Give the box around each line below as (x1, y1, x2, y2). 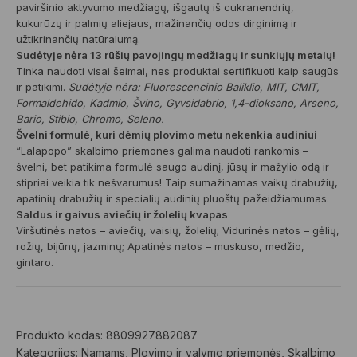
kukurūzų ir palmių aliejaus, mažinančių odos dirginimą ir (16, 17, 297, 29)
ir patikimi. (16, 80, 69, 93)
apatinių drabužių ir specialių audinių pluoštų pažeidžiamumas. (16, 192, 329, 205)
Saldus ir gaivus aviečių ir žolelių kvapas (16, 208, 228, 221)
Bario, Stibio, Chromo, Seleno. (16, 112, 164, 125)
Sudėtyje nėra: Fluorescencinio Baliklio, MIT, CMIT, (69, 80, 320, 93)
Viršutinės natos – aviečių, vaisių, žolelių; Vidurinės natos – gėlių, (16, 224, 339, 237)
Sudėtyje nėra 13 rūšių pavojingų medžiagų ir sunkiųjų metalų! (16, 49, 335, 61)
